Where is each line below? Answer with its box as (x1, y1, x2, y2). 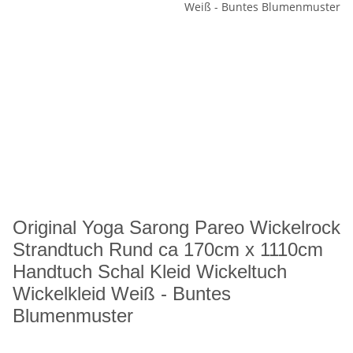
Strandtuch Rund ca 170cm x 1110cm (13, 239, 323, 261)
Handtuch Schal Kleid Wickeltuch (13, 261, 287, 283)
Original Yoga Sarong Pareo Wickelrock (13, 217, 340, 239)
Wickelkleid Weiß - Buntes (13, 283, 231, 305)
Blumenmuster (13, 305, 133, 327)
